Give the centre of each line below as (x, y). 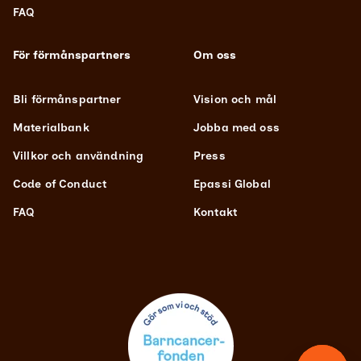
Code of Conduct (60, 185)
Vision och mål (235, 100)
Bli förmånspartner (67, 100)
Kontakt (215, 213)
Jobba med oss (237, 128)
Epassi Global (232, 185)
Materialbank (51, 128)
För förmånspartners (72, 56)
